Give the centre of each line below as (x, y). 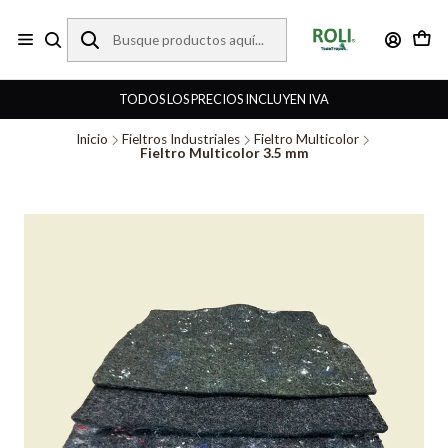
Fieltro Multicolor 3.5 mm (224, 153)
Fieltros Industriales (180, 139)
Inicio (91, 139)
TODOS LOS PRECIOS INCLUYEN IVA (224, 99)
